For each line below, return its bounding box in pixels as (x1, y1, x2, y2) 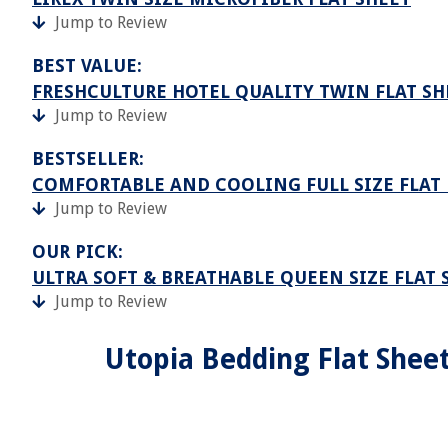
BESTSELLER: (32, 148, 144, 169)
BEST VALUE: (32, 55, 142, 76)
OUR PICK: (32, 241, 123, 262)
